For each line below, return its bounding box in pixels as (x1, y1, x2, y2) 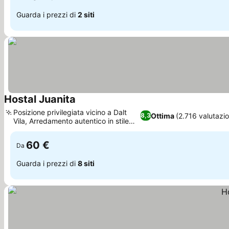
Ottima (150, 111, 174, 120)
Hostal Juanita (4, 93, 76, 105)
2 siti (78, 10, 95, 19)
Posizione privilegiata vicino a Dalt (13, 108, 127, 117)
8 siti (78, 158, 95, 168)
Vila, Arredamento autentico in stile (13, 117, 129, 125)
